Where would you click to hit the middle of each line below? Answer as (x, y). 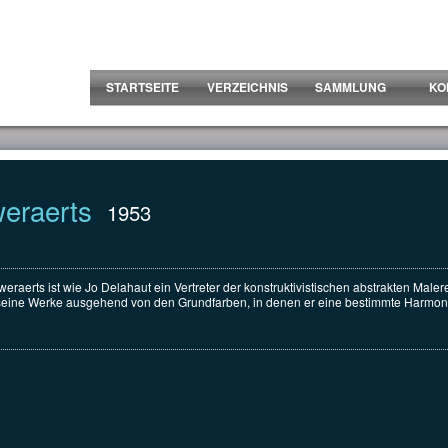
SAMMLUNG (350, 87)
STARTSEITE (142, 87)
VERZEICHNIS (247, 87)
